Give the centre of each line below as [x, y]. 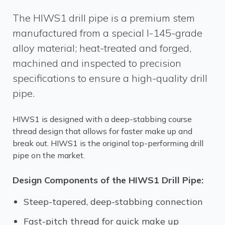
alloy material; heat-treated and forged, [102, 48]
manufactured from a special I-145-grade [107, 33]
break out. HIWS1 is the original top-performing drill [108, 143]
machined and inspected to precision [97, 63]
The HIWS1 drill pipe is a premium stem [104, 18]
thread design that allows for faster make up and [102, 131]
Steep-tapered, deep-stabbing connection [113, 202]
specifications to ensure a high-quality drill [110, 78]
